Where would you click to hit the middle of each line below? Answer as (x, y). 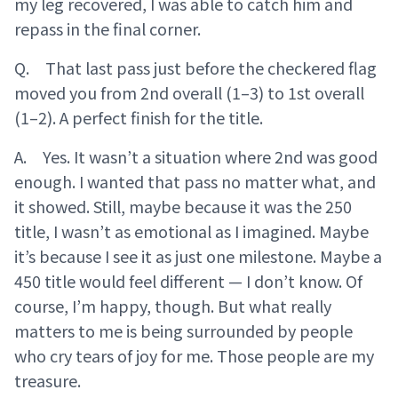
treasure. (48, 381)
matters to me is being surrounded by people (183, 331)
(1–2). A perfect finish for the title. (139, 118)
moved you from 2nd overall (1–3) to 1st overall (189, 93)
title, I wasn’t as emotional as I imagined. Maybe (191, 231)
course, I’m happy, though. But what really (173, 306)
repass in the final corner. (107, 29)
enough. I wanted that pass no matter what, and (195, 182)
